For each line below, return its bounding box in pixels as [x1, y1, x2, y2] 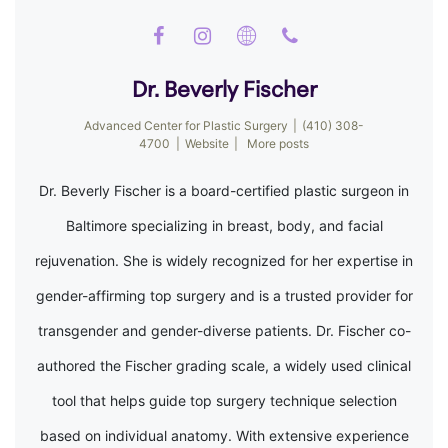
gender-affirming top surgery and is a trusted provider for [35, 287, 413, 304]
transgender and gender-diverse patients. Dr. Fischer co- [37, 322, 411, 339]
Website [185, 136, 229, 151]
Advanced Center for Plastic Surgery [83, 118, 288, 133]
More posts [246, 136, 309, 151]
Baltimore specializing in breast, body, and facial [65, 217, 383, 234]
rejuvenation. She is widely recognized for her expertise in [35, 252, 413, 269]
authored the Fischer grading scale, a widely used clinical [37, 357, 411, 374]
